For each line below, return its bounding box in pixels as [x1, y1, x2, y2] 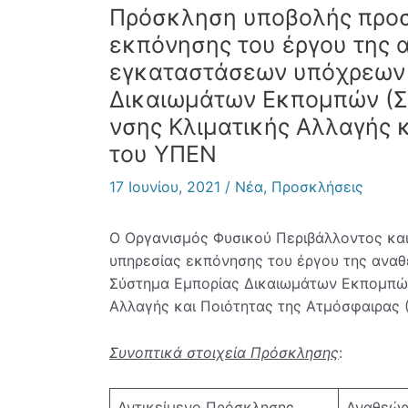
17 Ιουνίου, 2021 [109, 178, 225, 197]
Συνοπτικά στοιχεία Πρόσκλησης [109, 342, 339, 362]
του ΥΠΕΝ [109, 140, 217, 168]
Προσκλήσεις [271, 178, 363, 197]
